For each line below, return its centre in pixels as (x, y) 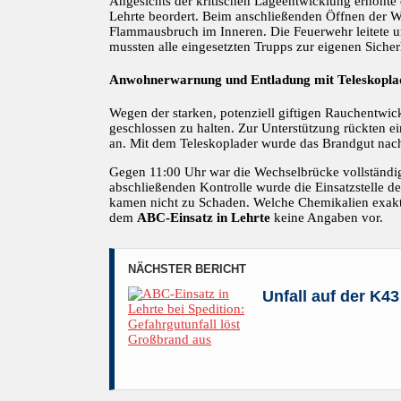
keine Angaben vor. (327, 218)
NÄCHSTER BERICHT (187, 269)
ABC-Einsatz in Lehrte (204, 218)
